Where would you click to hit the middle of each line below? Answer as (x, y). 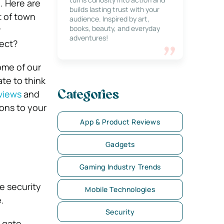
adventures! (88, 38)
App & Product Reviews (120, 122)
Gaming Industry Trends (120, 167)
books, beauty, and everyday (114, 28)
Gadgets (120, 144)
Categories (88, 95)
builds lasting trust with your (114, 9)
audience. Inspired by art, (109, 19)
